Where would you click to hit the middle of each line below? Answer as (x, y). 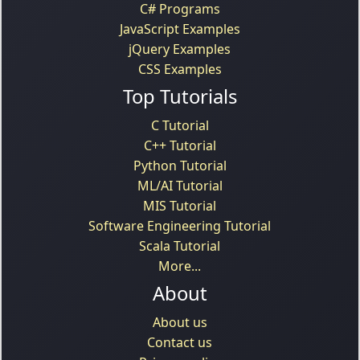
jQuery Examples (180, 49)
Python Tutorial (180, 165)
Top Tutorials (180, 96)
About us (180, 322)
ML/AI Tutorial (180, 185)
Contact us (180, 342)
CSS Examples (180, 69)
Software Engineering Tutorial (180, 225)
